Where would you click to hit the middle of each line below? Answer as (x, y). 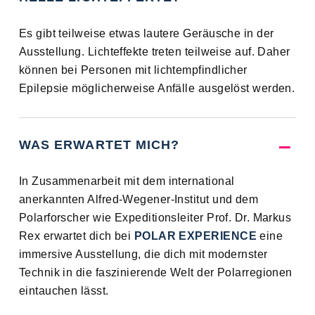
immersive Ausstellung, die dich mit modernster (143, 255)
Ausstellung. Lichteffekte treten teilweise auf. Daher (154, 52)
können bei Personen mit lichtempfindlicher (133, 70)
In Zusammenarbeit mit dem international (127, 181)
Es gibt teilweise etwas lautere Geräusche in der (146, 34)
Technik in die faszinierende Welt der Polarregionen (155, 273)
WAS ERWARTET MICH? (99, 145)
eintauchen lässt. (64, 291)
